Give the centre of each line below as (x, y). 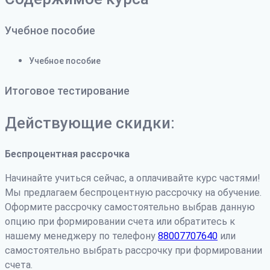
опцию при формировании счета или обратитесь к (120, 221)
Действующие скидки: (90, 123)
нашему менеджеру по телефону (81, 236)
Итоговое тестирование (67, 90)
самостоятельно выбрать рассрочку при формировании (133, 250)
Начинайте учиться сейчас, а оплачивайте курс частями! (133, 178)
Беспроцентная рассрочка (67, 154)
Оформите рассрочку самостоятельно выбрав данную (130, 207)
